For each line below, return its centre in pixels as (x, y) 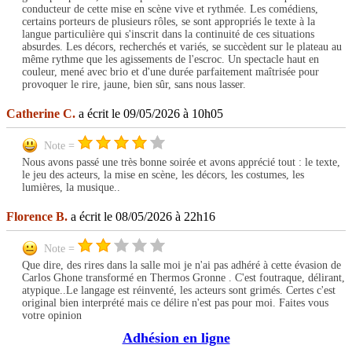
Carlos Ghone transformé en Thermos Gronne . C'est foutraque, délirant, (183, 278)
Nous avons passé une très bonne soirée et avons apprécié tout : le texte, (181, 163)
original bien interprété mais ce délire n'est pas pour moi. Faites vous (175, 303)
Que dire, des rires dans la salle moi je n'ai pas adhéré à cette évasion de (181, 266)
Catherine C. (41, 114)
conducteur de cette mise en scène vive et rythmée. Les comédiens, (170, 9)
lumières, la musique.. (71, 188)
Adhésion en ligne (176, 338)
